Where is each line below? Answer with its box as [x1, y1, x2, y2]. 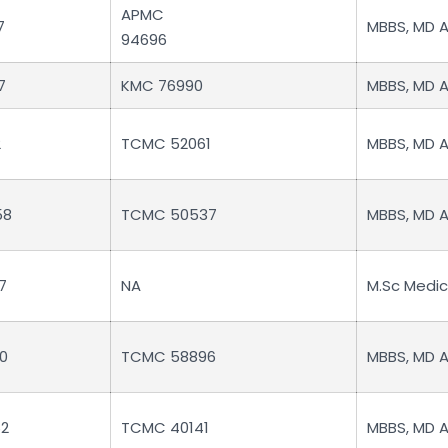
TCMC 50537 [121, 204, 217, 226]
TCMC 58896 [121, 346, 216, 368]
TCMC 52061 [121, 133, 211, 155]
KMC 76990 [121, 75, 203, 97]
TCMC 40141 [121, 417, 209, 439]
